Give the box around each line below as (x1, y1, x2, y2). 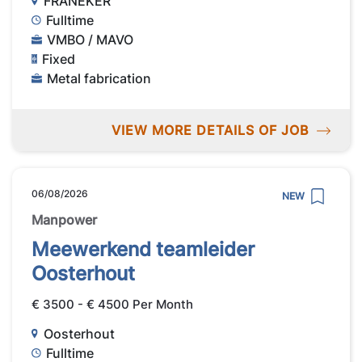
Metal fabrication (47, 70, 152, 87)
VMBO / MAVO (47, 32, 134, 48)
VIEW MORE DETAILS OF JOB (111, 121, 309, 138)
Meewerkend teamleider (32, 237, 255, 261)
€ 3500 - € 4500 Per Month (32, 296, 193, 312)
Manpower (32, 211, 97, 228)
